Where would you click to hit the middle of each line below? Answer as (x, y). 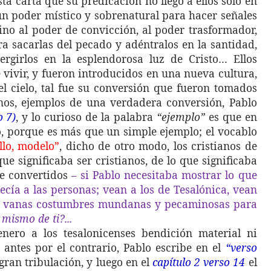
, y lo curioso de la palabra (86, 117)
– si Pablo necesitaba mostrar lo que (164, 175)
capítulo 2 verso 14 (201, 262)
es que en (231, 117)
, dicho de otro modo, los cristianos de (158, 146)
